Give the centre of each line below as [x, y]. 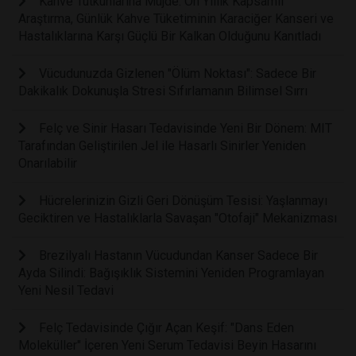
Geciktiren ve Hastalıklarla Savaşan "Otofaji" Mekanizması [178, 219]
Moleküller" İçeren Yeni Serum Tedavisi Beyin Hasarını [167, 346]
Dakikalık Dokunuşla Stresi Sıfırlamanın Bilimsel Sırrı [163, 91]
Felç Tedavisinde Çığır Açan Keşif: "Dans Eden [166, 328]
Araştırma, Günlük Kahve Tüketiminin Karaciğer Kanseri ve [176, 19]
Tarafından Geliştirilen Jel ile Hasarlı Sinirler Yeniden [162, 146]
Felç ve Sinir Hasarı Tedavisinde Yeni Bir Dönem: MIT [186, 129]
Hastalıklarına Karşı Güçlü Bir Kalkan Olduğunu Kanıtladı [170, 37]
